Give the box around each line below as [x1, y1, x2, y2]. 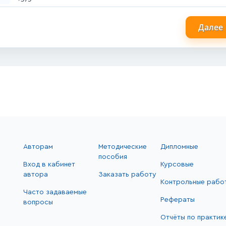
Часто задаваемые [23, 189, 87, 196]
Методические [98, 143, 147, 151]
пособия [98, 153, 127, 161]
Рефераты [160, 196, 195, 204]
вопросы [23, 199, 53, 206]
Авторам [23, 143, 53, 151]
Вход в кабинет [23, 161, 75, 168]
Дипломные [160, 143, 199, 151]
